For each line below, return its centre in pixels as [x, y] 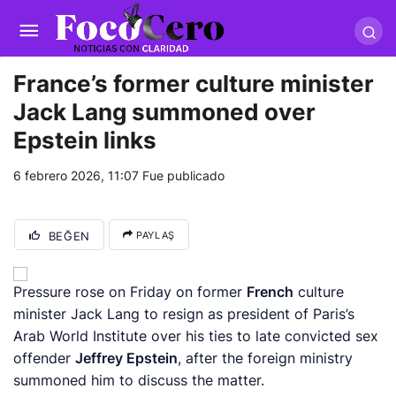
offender [45, 358]
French [270, 292]
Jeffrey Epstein [127, 358]
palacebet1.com [161, 27]
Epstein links [85, 140]
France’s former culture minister [194, 84]
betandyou [136, 44]
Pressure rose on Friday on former [130, 292]
